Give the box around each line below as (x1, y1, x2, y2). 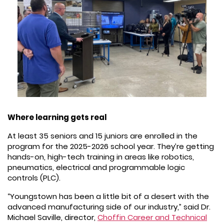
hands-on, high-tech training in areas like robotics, (7, 151, 194, 162)
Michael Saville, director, (7, 211, 97, 222)
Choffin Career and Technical (97, 211, 207, 222)
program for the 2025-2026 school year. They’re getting (7, 140, 214, 151)
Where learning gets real (7, 111, 106, 122)
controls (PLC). (7, 172, 60, 183)
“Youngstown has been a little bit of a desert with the (7, 190, 209, 201)
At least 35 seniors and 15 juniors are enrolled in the (7, 130, 197, 141)
